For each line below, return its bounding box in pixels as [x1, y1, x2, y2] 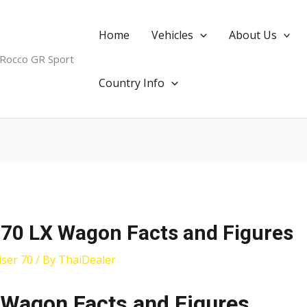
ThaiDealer [58, 252, 116, 268]
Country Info [99, 75, 164, 90]
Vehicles [151, 27, 193, 42]
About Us [228, 27, 277, 42]
